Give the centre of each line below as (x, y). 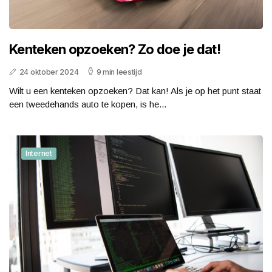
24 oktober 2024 (49, 72)
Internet (39, 153)
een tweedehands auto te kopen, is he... (88, 104)
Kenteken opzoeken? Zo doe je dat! (115, 49)
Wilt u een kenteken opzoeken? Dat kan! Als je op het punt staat (135, 90)
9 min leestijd (119, 72)
